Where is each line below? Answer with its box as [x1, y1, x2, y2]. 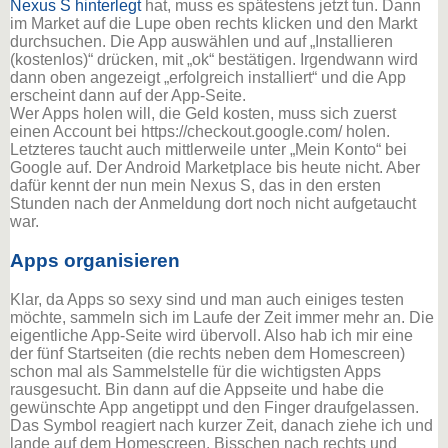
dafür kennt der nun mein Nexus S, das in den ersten [10, 177, 381, 195]
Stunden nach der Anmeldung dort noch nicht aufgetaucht [10, 195, 416, 213]
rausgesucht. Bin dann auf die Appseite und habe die [10, 380, 384, 398]
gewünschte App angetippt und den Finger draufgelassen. [10, 398, 419, 416]
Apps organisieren [10, 250, 180, 272]
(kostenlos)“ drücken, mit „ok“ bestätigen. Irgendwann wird [10, 51, 418, 69]
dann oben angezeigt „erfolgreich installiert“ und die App [10, 69, 406, 87]
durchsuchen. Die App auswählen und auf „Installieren [10, 33, 393, 51]
